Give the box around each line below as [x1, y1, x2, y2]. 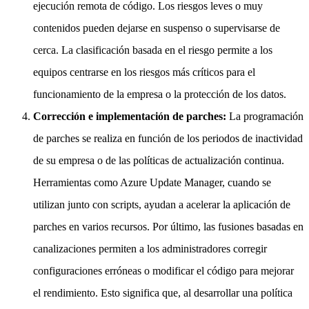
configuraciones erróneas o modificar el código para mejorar [33, 264, 294, 277]
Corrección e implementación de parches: [33, 110, 229, 122]
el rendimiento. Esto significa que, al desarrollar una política [33, 286, 292, 299]
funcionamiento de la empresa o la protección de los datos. [33, 88, 286, 100]
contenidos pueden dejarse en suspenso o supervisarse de [33, 21, 280, 34]
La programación [229, 110, 303, 122]
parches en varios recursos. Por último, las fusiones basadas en [33, 220, 303, 232]
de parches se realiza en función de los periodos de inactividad [33, 132, 303, 144]
